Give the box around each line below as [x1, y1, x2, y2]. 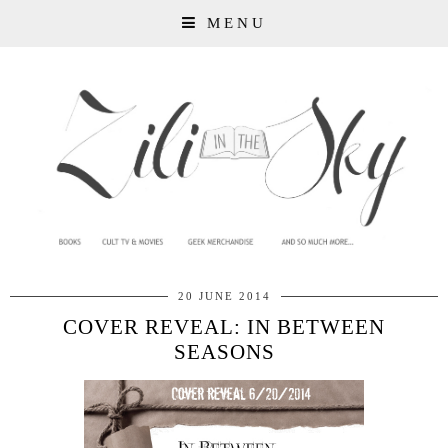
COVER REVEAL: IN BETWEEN [63, 315, 385, 340]
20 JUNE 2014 [177, 290, 271, 303]
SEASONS [173, 340, 275, 365]
